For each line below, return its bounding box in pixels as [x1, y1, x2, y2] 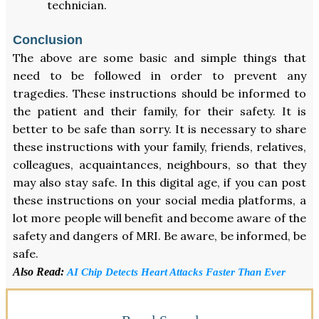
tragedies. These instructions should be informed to [13, 85, 306, 100]
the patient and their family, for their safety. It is [13, 103, 306, 118]
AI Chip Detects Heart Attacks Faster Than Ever [67, 266, 286, 278]
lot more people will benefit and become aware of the [13, 210, 306, 225]
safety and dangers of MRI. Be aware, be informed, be [13, 228, 306, 243]
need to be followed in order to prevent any [13, 68, 306, 83]
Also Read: [13, 265, 68, 278]
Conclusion [13, 32, 83, 47]
